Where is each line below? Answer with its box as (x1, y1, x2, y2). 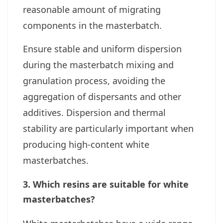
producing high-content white (23, 138, 149, 151)
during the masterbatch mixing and (23, 59, 174, 71)
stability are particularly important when (23, 122, 194, 135)
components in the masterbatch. (23, 19, 162, 32)
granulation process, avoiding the (23, 75, 165, 87)
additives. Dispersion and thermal (23, 107, 166, 119)
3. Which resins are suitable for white (23, 178, 189, 191)
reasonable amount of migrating (23, 3, 161, 16)
